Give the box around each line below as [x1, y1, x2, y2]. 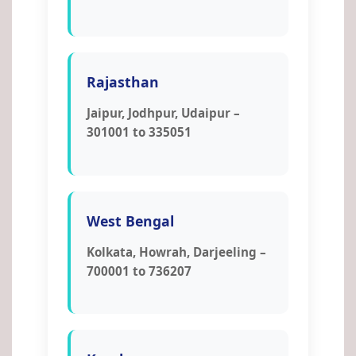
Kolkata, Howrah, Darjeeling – [87, 243, 266, 260]
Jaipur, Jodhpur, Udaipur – [87, 104, 240, 121]
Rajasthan [87, 72, 159, 91]
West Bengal [87, 211, 174, 230]
